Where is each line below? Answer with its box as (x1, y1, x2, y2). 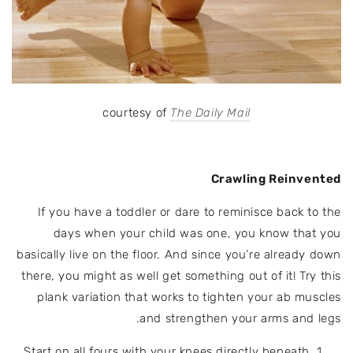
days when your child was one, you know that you (53, 226, 341, 241)
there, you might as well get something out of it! (21, 269, 300, 284)
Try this (299, 269, 341, 284)
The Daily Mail (170, 106, 251, 121)
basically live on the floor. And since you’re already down (17, 247, 341, 262)
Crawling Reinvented (210, 172, 341, 187)
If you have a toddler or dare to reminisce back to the (37, 205, 341, 220)
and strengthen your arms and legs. (139, 311, 341, 326)
